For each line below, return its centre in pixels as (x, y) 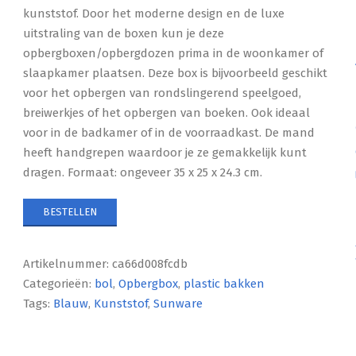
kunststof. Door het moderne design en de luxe (154, 14)
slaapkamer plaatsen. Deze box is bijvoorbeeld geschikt (176, 73)
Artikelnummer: (68, 264)
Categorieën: (59, 284)
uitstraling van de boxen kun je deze (124, 33)
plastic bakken (224, 284)
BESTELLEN (70, 212)
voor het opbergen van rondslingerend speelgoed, (163, 93)
